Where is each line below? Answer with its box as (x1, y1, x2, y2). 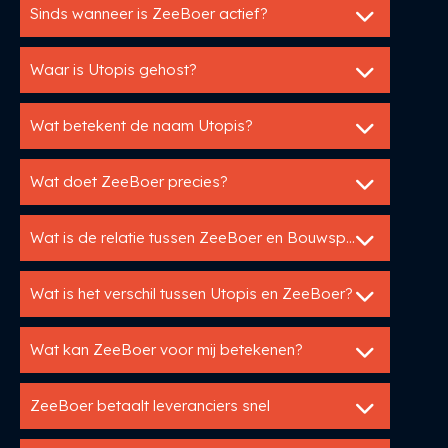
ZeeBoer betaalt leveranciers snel (30, 396, 270, 415)
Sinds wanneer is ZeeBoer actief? (30, 4, 268, 23)
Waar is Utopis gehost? (30, 60, 197, 79)
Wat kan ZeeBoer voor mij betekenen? (30, 340, 303, 359)
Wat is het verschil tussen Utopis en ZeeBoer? (30, 284, 353, 303)
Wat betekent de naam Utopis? (30, 116, 253, 135)
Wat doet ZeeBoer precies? (30, 172, 228, 191)
